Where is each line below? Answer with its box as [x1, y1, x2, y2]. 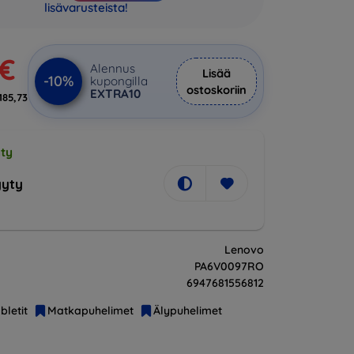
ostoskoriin [186, 82, 247, 97]
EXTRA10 [90, 86, 141, 101]
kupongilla [90, 73, 148, 88]
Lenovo [224, 243, 264, 257]
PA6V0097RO [194, 259, 264, 273]
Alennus [90, 61, 135, 76]
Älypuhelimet [153, 303, 222, 318]
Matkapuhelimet [47, 303, 134, 318]
